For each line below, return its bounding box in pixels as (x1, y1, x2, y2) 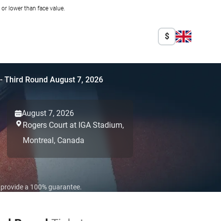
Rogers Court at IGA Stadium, (23, 120, 124, 130)
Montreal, (23, 136, 55, 145)
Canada (57, 136, 84, 145)
